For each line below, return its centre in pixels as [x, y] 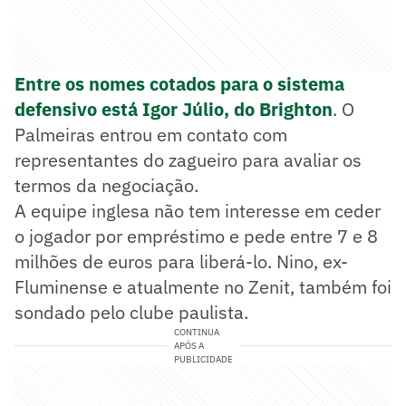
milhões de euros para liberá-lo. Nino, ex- [181, 262]
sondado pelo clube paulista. [131, 313]
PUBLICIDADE [203, 360]
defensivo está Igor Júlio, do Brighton [174, 110]
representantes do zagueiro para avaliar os [188, 160]
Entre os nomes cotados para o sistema [179, 84]
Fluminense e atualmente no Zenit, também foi [203, 287]
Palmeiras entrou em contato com [151, 135]
